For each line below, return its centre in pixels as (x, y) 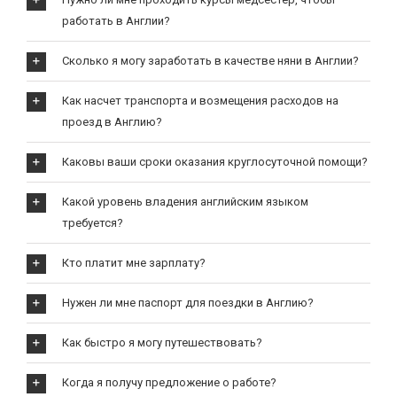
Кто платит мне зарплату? (133, 263)
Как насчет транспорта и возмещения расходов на (200, 101)
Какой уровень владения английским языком (185, 202)
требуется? (92, 223)
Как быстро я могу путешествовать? (162, 343)
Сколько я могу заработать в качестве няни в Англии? (210, 61)
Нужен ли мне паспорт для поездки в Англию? (187, 303)
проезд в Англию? (112, 122)
